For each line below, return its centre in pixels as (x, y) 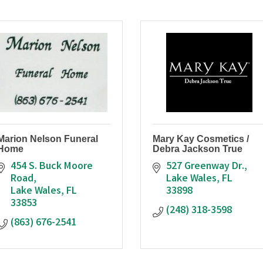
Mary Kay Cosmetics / (201, 139)
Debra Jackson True (198, 149)
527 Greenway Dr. (205, 166)
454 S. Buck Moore (51, 166)
